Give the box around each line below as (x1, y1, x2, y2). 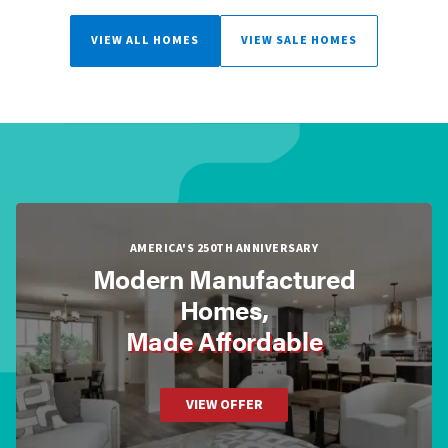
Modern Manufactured (92, 260, 356, 297)
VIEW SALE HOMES (241, 32, 357, 49)
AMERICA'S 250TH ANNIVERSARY (129, 240, 319, 257)
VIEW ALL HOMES (91, 32, 199, 49)
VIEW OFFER (185, 395, 263, 415)
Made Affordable (125, 322, 323, 359)
